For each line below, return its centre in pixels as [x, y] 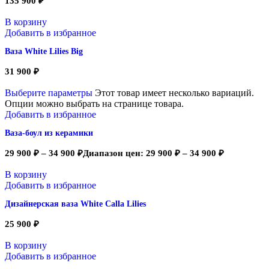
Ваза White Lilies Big [44, 52]
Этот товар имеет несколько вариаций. [174, 93]
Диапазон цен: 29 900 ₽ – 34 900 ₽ [153, 153]
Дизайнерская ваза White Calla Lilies [75, 204]
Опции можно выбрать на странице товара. [94, 104]
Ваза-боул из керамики [49, 133]
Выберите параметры [49, 93]
